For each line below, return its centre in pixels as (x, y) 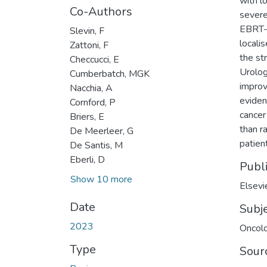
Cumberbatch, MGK (110, 74)
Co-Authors (101, 12)
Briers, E (87, 117)
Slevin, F (87, 31)
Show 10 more (101, 180)
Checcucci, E (94, 60)
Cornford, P (93, 103)
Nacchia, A (91, 88)
